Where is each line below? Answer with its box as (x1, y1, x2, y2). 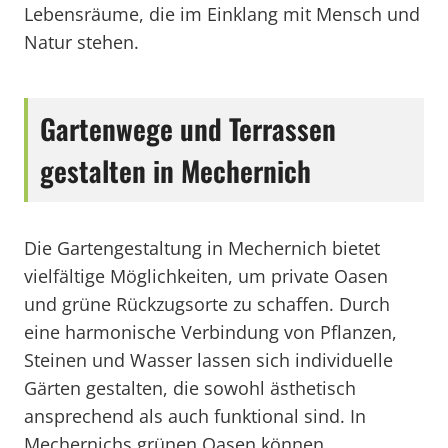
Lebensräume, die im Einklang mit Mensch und (24, 2, 420, 26)
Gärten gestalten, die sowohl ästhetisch (24, 376, 356, 400)
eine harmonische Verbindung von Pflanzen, (24, 320, 397, 344)
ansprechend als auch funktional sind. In (24, 404, 366, 428)
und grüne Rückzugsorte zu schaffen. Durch (24, 292, 390, 316)
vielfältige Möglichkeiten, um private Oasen (24, 264, 388, 288)
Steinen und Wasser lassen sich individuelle (24, 348, 393, 372)
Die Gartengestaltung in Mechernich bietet (24, 236, 380, 260)
